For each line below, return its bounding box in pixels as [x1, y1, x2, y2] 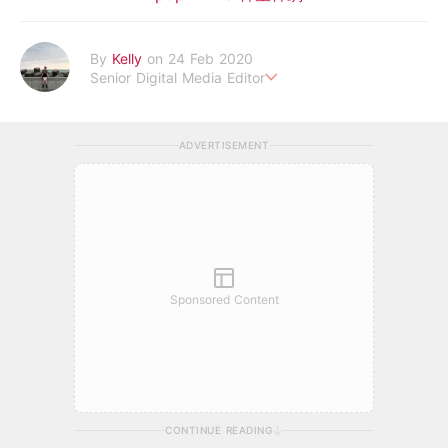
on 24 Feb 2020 [147, 49, 253, 67]
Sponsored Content [169, 291, 279, 307]
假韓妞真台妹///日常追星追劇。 [20, 101, 217, 119]
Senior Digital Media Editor [90, 68, 265, 86]
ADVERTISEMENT [178, 138, 270, 151]
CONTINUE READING [165, 423, 272, 436]
